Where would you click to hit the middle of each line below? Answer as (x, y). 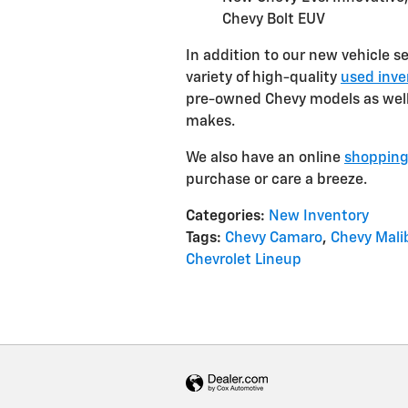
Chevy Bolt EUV (274, 20)
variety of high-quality (263, 78)
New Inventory (319, 217)
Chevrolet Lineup (244, 260)
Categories (223, 217)
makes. (210, 122)
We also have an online (265, 158)
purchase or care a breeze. (276, 180)
